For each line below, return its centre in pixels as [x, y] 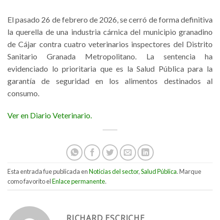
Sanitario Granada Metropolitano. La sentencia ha [110, 56]
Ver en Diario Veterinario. [50, 115]
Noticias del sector [114, 171]
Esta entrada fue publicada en [48, 171]
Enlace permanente [79, 181]
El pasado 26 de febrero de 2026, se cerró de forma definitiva [110, 19]
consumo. [23, 93]
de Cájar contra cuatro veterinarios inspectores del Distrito [110, 44]
